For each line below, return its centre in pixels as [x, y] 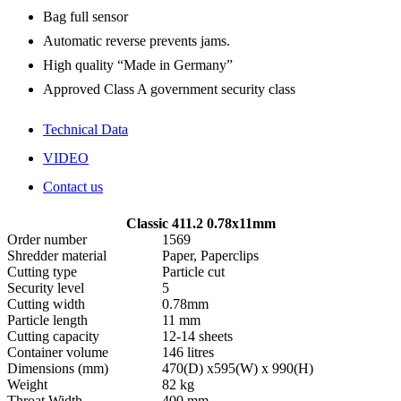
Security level [46, 288]
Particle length [47, 320]
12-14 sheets [197, 336]
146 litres [188, 352]
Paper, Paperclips [210, 256]
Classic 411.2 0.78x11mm [200, 223]
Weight [27, 384]
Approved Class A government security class [169, 89]
